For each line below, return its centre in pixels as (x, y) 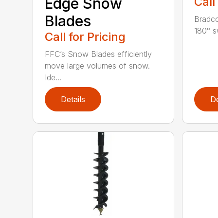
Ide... (53, 78)
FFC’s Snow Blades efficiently (99, 54)
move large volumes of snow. (98, 66)
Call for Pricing (85, 37)
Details (73, 100)
